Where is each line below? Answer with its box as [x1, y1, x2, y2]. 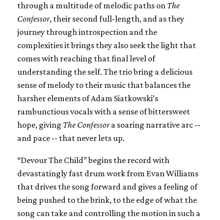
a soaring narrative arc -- [110, 119, 200, 130]
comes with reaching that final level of [17, 53, 155, 63]
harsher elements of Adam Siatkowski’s [17, 93, 158, 103]
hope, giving [17, 119, 63, 130]
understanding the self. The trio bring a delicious [17, 66, 192, 77]
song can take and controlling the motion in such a [17, 208, 200, 218]
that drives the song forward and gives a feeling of [17, 181, 197, 192]
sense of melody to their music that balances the [17, 80, 191, 90]
